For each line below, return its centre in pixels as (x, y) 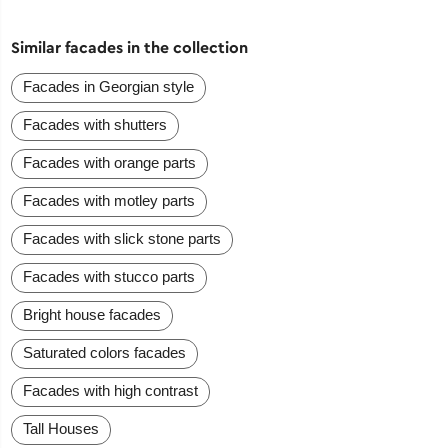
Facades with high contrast (111, 391)
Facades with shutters (95, 125)
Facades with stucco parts (109, 277)
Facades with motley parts (109, 201)
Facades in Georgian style (109, 87)
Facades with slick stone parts (122, 239)
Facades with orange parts (110, 163)
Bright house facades (92, 315)
